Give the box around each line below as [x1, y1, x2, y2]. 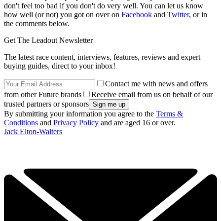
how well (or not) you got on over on [4, 10, 121, 19]
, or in [189, 10, 207, 19]
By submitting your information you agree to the [4, 109, 156, 118]
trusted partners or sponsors [4, 99, 89, 108]
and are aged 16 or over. [99, 118, 176, 127]
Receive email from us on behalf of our [91, 90, 213, 99]
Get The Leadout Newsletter [4, 36, 93, 44]
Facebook [121, 10, 152, 19]
